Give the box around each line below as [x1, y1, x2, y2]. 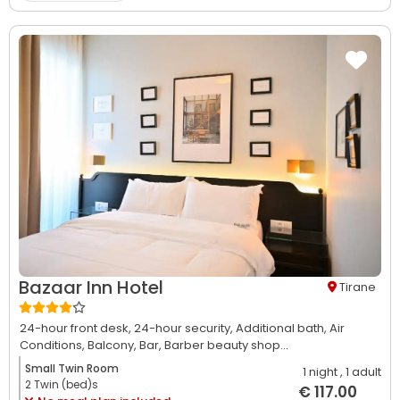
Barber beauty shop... [164, 336, 288, 354]
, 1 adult [340, 362, 381, 380]
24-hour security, [134, 319, 236, 337]
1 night [303, 362, 337, 380]
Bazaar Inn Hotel [19, 274, 163, 300]
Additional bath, [236, 319, 329, 337]
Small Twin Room [25, 360, 119, 376]
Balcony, [87, 336, 139, 354]
